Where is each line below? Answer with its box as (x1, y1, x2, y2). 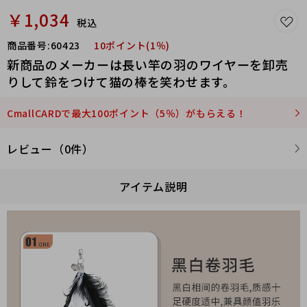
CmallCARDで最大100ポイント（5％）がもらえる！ (7, 106, 247, 120)
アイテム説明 (119, 178, 188, 195)
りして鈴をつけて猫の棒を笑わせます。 (7, 73, 236, 90)
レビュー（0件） (7, 140, 94, 157)
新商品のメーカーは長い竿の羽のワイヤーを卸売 (7, 56, 288, 73)
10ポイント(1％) (94, 38, 170, 52)
